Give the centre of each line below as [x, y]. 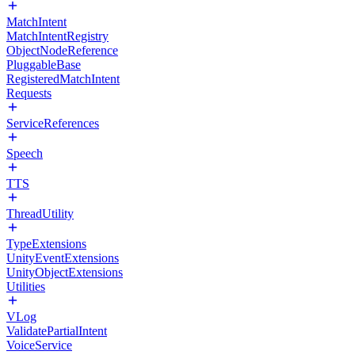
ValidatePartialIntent [57, 331]
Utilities [26, 286]
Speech [25, 153]
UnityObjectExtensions [65, 272]
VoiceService [39, 345]
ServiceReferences [53, 123]
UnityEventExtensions [63, 258]
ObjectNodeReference [62, 50]
